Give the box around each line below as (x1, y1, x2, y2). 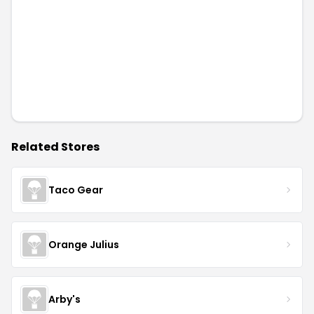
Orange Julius (48, 237, 119, 252)
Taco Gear (48, 182, 103, 197)
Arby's (48, 292, 81, 306)
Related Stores (11, 139, 100, 155)
